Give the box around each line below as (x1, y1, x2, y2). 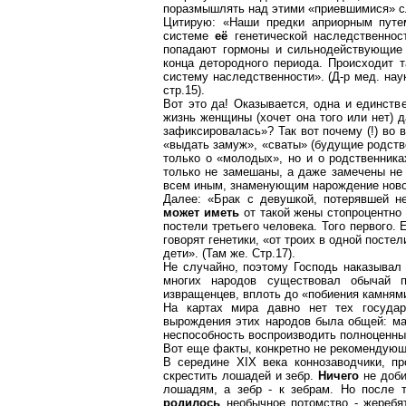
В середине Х (163, 355, 245, 369)
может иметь (163, 206, 244, 219)
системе (163, 29, 216, 43)
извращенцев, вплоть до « (163, 287, 308, 301)
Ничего (318, 369, 363, 382)
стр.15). (163, 83, 205, 97)
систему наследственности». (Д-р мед (163, 70, 376, 83)
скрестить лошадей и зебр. (163, 369, 314, 382)
